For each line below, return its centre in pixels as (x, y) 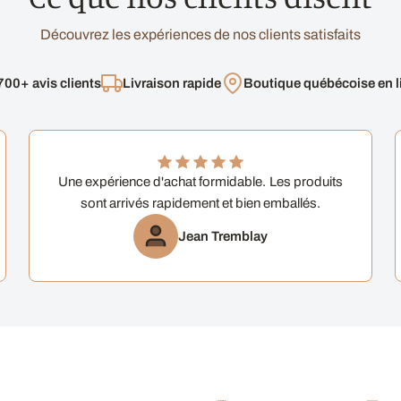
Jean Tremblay (222, 236)
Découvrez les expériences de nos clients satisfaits (200, 34)
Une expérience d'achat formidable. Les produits (200, 181)
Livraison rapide (172, 83)
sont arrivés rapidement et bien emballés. (200, 203)
